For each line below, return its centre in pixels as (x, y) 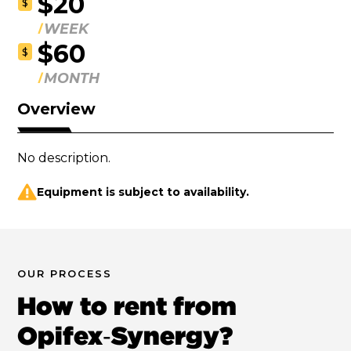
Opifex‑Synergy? (125, 335)
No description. (64, 158)
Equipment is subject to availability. (143, 192)
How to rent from (127, 306)
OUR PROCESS (65, 274)
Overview (57, 109)
